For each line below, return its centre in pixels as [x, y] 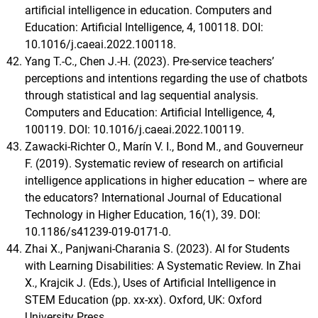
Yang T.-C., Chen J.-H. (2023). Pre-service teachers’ [149, 61]
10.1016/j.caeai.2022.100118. [100, 44]
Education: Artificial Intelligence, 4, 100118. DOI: [144, 27]
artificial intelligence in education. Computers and [148, 10]
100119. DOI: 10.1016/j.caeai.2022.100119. [135, 129]
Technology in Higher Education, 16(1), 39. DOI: [143, 214]
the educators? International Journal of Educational [153, 197]
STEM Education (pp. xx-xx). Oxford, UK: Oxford [143, 300]
